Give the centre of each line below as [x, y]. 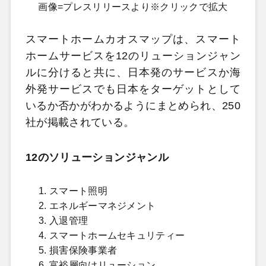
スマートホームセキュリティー [117, 235]
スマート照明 [78, 191]
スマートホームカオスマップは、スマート [133, 39]
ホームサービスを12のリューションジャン [133, 56]
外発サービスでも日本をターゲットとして [133, 89]
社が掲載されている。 [80, 122]
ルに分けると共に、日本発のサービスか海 [133, 72]
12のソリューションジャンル [97, 158]
